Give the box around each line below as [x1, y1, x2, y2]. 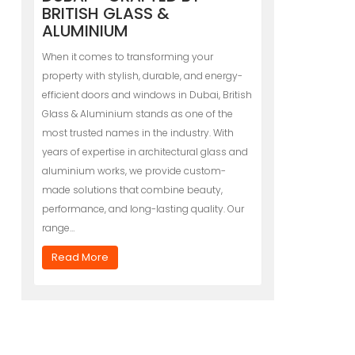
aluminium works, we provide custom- [41, 164, 226, 177]
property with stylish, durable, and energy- [41, 69, 242, 82]
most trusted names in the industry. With [41, 126, 234, 139]
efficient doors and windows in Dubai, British [41, 88, 252, 101]
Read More [51, 250, 109, 265]
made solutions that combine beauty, [41, 183, 223, 197]
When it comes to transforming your [41, 50, 213, 63]
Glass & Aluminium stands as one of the [41, 107, 233, 120]
